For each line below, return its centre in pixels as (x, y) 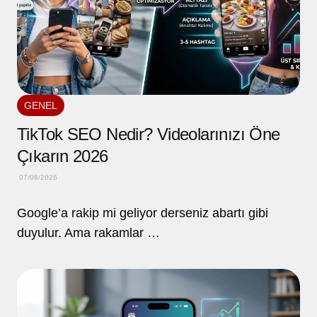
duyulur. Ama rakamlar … (88, 233)
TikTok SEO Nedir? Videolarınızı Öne (149, 134)
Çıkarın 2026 (63, 156)
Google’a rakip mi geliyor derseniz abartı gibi (143, 213)
